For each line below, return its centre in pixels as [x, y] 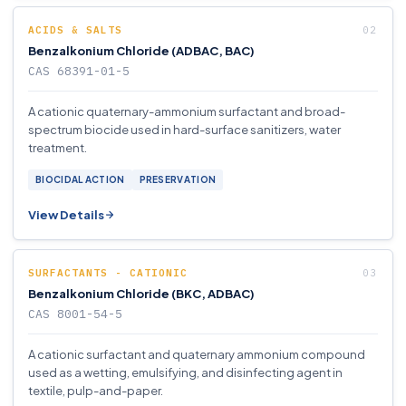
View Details [66, 215]
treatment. [58, 148]
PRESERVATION [178, 179]
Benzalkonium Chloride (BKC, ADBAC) [141, 294]
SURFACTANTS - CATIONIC [108, 273]
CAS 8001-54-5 [75, 314]
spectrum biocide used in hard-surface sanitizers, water [184, 130]
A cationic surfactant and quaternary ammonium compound [197, 354]
